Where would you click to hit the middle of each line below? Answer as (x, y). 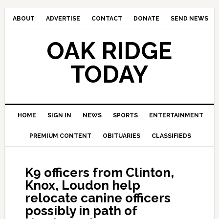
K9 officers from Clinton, (99, 173)
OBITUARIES (122, 136)
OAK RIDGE (109, 51)
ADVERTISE (63, 19)
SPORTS (125, 115)
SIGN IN (59, 115)
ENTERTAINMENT (176, 115)
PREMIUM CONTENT (61, 136)
